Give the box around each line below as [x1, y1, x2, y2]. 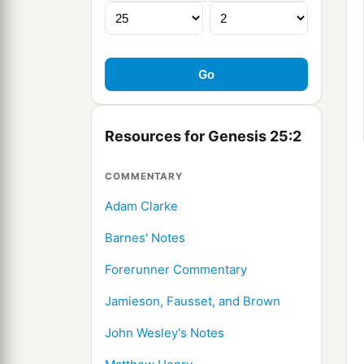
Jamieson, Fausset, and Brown [105, 293, 280, 310]
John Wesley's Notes [105, 325, 224, 341]
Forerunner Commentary [105, 262, 247, 278]
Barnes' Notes [105, 230, 185, 246]
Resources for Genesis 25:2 [105, 128, 301, 145]
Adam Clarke [105, 198, 178, 214]
